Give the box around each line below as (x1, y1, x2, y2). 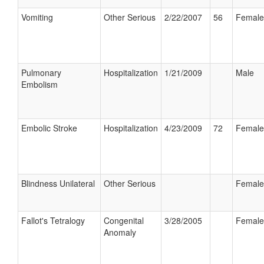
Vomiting (21, 11, 53, 23)
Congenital (104, 214, 144, 226)
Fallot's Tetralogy (21, 214, 85, 226)
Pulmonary (21, 67, 61, 78)
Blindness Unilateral (21, 177, 95, 189)
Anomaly (104, 226, 136, 238)
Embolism (21, 78, 58, 90)
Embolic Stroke (21, 122, 77, 134)
